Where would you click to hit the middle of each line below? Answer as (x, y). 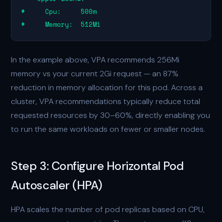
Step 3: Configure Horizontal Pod (97, 166)
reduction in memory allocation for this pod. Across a (107, 87)
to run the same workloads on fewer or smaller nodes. (108, 129)
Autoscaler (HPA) (57, 185)
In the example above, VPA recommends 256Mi (95, 60)
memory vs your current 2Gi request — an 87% (95, 74)
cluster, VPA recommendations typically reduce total (106, 101)
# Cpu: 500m (59, 11)
